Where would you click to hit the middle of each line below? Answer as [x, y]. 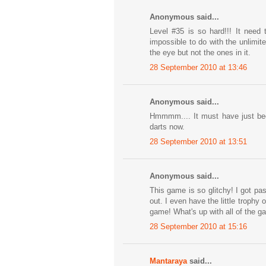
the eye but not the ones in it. [200, 53]
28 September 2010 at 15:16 [198, 226]
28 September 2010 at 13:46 [198, 67]
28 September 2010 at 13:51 [198, 141]
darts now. [167, 127]
